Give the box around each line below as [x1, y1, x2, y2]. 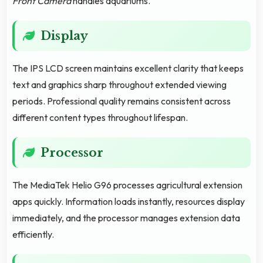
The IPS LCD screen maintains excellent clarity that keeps [12, 62, 244, 74]
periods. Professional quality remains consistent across [12, 95, 231, 107]
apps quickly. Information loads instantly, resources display [12, 195, 245, 207]
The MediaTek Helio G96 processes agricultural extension [12, 178, 242, 191]
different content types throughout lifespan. [12, 111, 188, 123]
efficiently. [12, 228, 54, 240]
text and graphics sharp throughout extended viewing [12, 78, 227, 90]
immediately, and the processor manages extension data [12, 211, 240, 224]
